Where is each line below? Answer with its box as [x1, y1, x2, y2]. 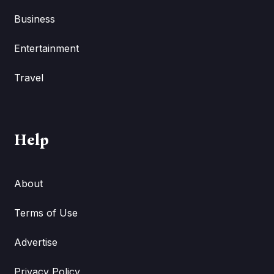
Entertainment [13, 42, 79, 54]
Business [13, 12, 55, 25]
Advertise [13, 235, 57, 248]
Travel [13, 71, 43, 84]
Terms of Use [13, 206, 78, 219]
